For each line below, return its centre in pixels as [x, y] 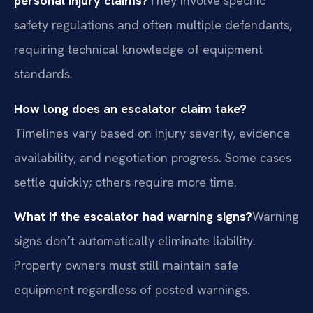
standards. [43, 74]
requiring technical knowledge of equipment [138, 50]
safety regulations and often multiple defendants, [153, 25]
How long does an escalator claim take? [130, 108]
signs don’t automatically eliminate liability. [135, 241]
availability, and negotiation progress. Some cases [153, 157]
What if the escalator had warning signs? [133, 217]
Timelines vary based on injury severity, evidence [152, 133]
